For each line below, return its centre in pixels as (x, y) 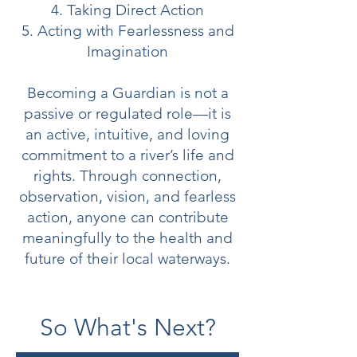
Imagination (127, 51)
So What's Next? (127, 328)
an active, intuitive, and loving (127, 134)
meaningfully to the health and (127, 238)
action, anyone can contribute (127, 217)
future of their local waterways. (127, 259)
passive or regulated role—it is (127, 114)
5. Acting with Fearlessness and (127, 31)
